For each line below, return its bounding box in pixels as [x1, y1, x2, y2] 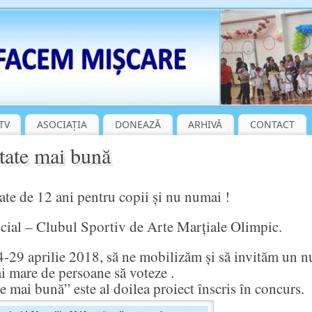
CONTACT [249, 117, 295, 131]
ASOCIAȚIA [37, 117, 88, 131]
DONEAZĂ [114, 117, 161, 131]
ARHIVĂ [188, 117, 223, 131]
